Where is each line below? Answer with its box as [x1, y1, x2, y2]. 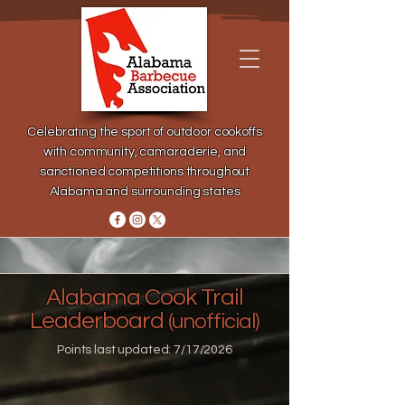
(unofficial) [167, 310, 260, 333]
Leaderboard [29, 309, 168, 333]
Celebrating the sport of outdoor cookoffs [27, 126, 262, 138]
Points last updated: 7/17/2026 [57, 344, 232, 356]
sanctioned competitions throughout [39, 165, 250, 178]
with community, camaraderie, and [42, 146, 247, 158]
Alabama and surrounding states [49, 185, 240, 198]
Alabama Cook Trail [46, 286, 243, 309]
